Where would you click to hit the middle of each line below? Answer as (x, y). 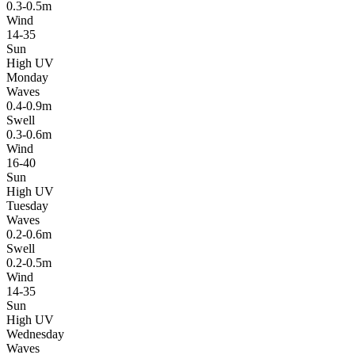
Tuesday (27, 205)
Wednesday (35, 334)
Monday (27, 77)
